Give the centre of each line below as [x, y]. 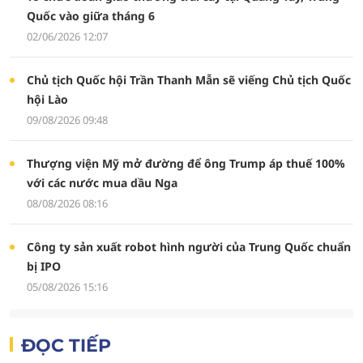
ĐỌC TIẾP [66, 346]
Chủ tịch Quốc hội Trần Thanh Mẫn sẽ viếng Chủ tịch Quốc [188, 80]
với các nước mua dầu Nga [102, 183]
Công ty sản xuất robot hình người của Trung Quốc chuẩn [188, 247]
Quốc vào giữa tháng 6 [90, 16]
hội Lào [47, 99]
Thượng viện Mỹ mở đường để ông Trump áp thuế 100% [186, 163]
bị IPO [43, 266]
